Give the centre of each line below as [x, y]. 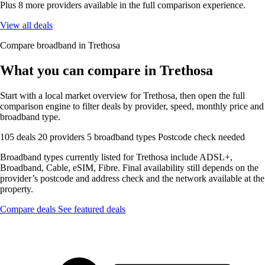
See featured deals [92, 209]
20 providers [62, 137]
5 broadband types [122, 137]
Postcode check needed [201, 137]
